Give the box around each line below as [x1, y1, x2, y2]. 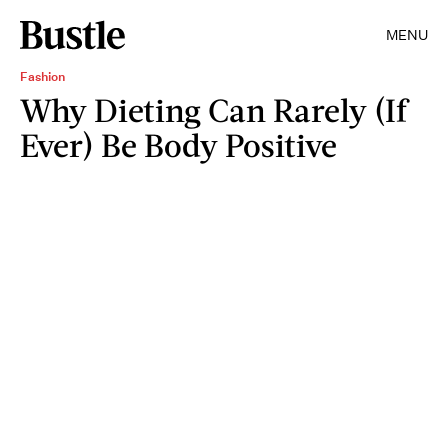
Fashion [20, 68, 65, 85]
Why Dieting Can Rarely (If [20, 90, 407, 129]
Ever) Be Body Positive [20, 125, 337, 164]
